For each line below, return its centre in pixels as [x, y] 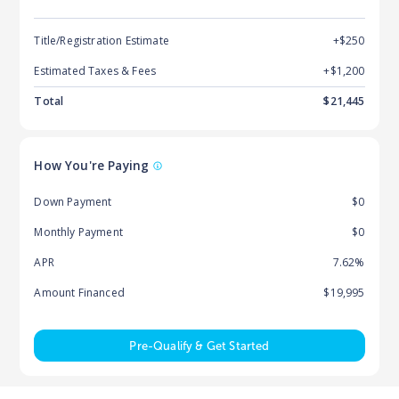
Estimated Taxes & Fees [95, 70]
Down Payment [73, 201]
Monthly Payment [78, 232]
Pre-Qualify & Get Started [199, 346]
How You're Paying [92, 165]
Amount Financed [79, 292]
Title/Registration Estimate [102, 40]
